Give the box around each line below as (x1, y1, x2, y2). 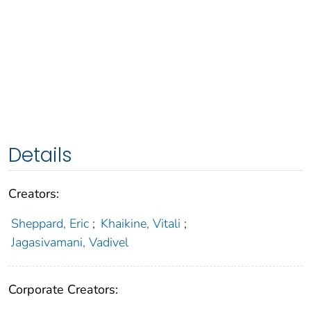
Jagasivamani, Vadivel (10, 234, 128, 251)
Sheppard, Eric (10, 215, 89, 233)
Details (8, 142, 72, 169)
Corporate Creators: (8, 281, 118, 299)
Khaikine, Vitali (101, 215, 181, 233)
